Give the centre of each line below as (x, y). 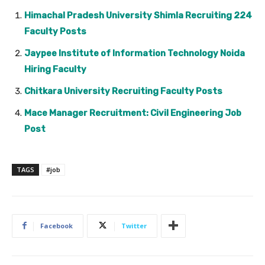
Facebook (56, 225)
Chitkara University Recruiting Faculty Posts (123, 91)
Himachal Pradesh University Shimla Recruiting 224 (138, 15)
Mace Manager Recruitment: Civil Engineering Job (133, 113)
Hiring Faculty (55, 69)
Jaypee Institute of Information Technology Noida (135, 53)
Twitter (134, 225)
